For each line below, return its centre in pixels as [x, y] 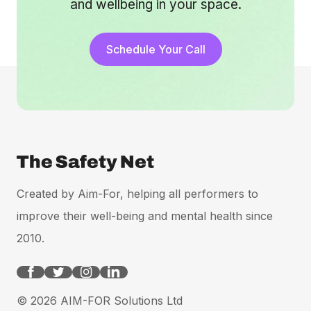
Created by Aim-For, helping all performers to [137, 193]
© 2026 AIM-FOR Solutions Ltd [100, 300]
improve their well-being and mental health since [145, 216]
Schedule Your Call [155, 49]
